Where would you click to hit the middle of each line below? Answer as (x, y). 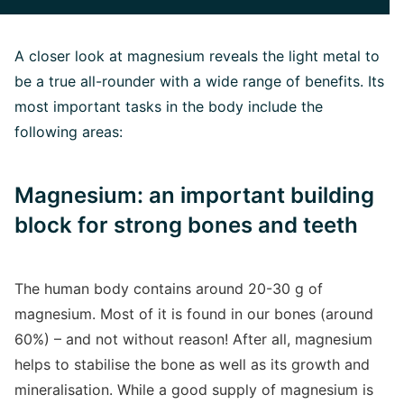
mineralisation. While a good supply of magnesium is (194, 390)
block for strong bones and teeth (186, 225)
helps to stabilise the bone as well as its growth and (192, 364)
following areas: (69, 132)
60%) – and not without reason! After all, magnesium (193, 339)
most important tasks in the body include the (169, 106)
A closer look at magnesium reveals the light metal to (197, 56)
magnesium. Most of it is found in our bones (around (194, 314)
